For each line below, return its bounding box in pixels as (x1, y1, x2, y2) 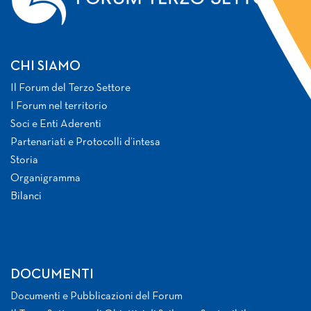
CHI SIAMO (10, 60, 81, 74)
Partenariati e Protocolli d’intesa (10, 137, 160, 148)
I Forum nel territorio (10, 101, 108, 112)
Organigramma (10, 174, 81, 184)
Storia (10, 155, 38, 166)
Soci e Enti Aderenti (10, 119, 101, 130)
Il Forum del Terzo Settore (10, 83, 131, 94)
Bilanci (10, 192, 42, 202)
